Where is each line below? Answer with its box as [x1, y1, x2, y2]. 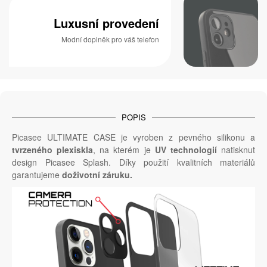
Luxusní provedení [53, 14, 159, 32]
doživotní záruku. [62, 169, 132, 181]
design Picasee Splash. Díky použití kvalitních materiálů [12, 156, 255, 169]
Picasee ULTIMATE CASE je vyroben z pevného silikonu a [12, 131, 255, 144]
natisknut [216, 144, 256, 156]
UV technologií [154, 144, 217, 156]
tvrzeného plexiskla [12, 144, 94, 156]
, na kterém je [93, 144, 155, 156]
